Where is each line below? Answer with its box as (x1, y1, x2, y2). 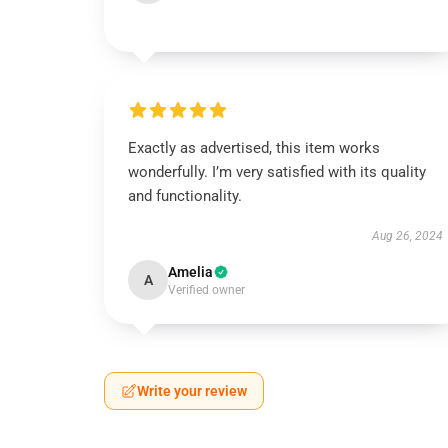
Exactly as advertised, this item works (128, 139, 380, 157)
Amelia (168, 264, 213, 280)
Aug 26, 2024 (371, 229, 443, 243)
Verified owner (168, 283, 245, 297)
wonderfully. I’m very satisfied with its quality (128, 163, 426, 181)
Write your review (137, 383, 247, 399)
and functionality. (128, 187, 242, 205)
